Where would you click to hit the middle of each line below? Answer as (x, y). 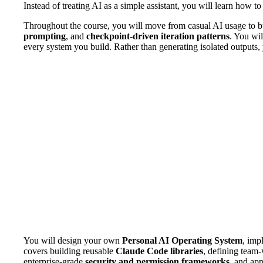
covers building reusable (70, 251)
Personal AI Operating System (182, 240)
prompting (45, 36)
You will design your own (73, 240)
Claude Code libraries (159, 251)
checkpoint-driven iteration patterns (158, 36)
